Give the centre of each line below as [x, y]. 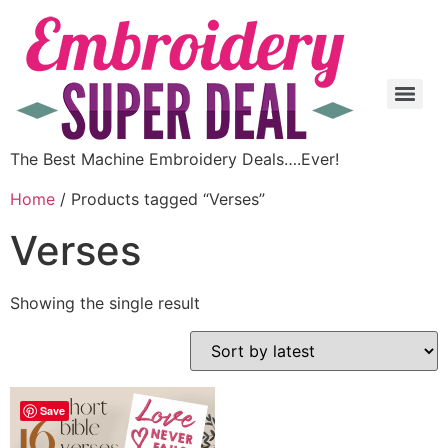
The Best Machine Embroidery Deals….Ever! [174, 159]
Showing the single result [105, 303]
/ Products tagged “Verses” [160, 199]
